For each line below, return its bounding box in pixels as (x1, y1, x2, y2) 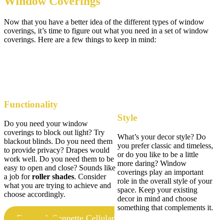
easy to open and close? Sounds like (4, 163, 115, 172)
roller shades (32, 172, 74, 181)
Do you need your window (4, 119, 88, 128)
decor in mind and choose (117, 194, 197, 203)
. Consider (74, 172, 106, 181)
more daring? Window (117, 159, 187, 168)
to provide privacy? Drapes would (4, 145, 110, 154)
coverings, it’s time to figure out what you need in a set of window (4, 27, 209, 35)
